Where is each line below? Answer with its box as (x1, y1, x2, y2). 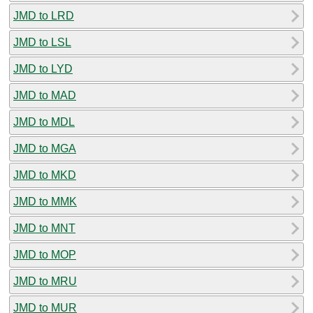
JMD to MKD (13, 168, 76, 181)
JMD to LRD (13, 9, 74, 22)
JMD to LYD (13, 62, 73, 75)
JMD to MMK (13, 195, 77, 208)
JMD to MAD (13, 89, 76, 101)
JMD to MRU (13, 275, 77, 287)
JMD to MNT (13, 221, 75, 234)
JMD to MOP (13, 248, 76, 261)
